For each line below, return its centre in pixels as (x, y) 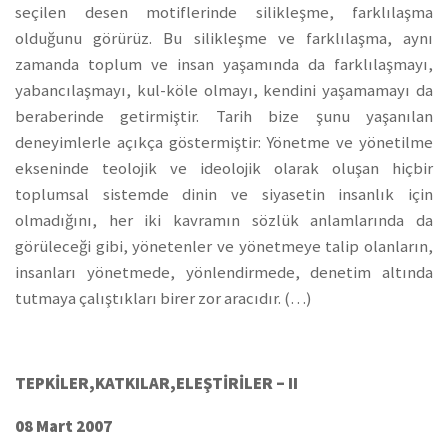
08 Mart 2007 (63, 426)
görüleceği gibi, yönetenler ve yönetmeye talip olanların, (224, 246)
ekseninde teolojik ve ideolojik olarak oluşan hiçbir (224, 168)
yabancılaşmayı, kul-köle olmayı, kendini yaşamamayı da (224, 90)
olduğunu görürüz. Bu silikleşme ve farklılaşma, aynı (224, 38)
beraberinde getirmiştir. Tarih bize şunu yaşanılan (224, 116)
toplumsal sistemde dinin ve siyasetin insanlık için (224, 194)
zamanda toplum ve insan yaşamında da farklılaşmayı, (224, 64)
